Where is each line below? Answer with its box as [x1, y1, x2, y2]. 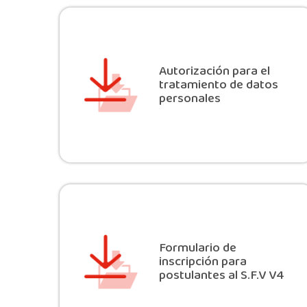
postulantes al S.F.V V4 [159, 265, 284, 286]
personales [159, 88, 221, 110]
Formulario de [159, 238, 236, 259]
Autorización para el [159, 61, 270, 82]
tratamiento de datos [159, 75, 278, 96]
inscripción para [159, 251, 247, 273]
